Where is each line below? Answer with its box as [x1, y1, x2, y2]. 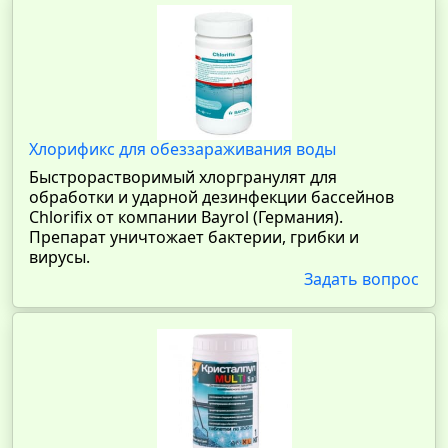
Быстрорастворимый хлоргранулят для [29, 166, 337, 188]
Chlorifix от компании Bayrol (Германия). [29, 206, 343, 228]
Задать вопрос [304, 268, 419, 290]
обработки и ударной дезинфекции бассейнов [29, 186, 394, 208]
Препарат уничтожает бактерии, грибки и [29, 226, 359, 248]
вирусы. [29, 246, 90, 268]
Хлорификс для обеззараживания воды [29, 138, 336, 160]
